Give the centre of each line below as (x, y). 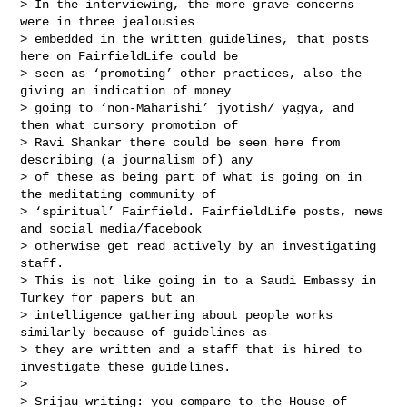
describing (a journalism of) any (140, 159)
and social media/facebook (115, 228)
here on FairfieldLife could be (133, 56)
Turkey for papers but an (111, 298)
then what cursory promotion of (133, 125)
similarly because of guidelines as (148, 332)
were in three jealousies (111, 21)
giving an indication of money (129, 90)
